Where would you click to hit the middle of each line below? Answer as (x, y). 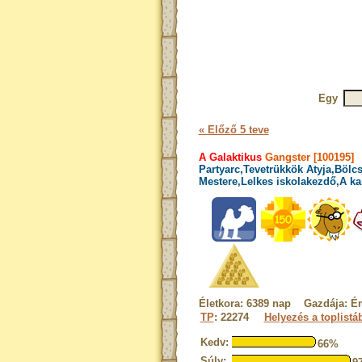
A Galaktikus (230, 157)
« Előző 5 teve (234, 130)
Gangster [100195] (307, 157)
